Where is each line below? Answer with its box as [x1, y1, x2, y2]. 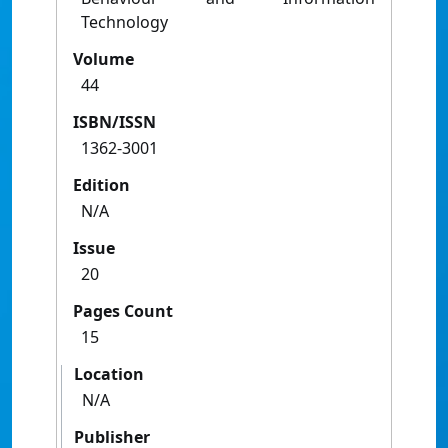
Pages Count [73, 300, 173, 323]
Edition [73, 174, 130, 197]
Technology [81, 11, 168, 34]
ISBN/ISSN [73, 111, 156, 134]
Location [74, 363, 144, 386]
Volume [73, 48, 134, 71]
